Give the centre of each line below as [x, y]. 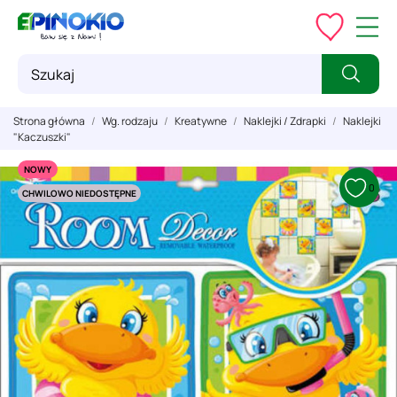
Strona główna [49, 121]
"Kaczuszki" [42, 137]
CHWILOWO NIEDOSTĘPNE [79, 193]
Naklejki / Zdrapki [285, 121]
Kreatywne [201, 121]
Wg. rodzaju [130, 121]
